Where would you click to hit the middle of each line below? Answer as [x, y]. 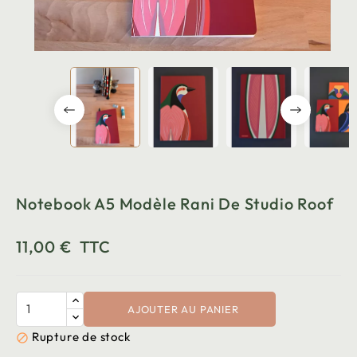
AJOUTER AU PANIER [183, 309]
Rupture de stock [81, 336]
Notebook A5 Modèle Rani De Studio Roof [175, 203]
